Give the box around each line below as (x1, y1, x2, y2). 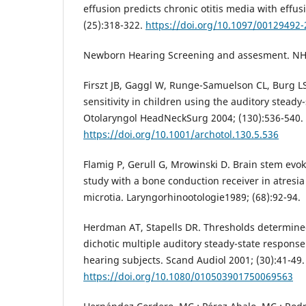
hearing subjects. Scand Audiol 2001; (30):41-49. (83, 253, 305, 267)
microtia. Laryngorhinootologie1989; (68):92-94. (83, 191, 301, 204)
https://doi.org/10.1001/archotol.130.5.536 (83, 128, 279, 141)
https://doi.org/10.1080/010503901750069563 (83, 270, 293, 283)
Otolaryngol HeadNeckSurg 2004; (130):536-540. (83, 111, 303, 125)
